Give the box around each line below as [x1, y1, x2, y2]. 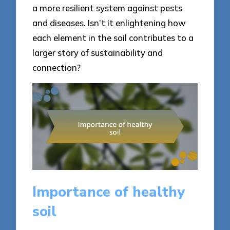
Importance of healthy [32, 182, 185, 202]
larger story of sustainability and [32, 47, 163, 59]
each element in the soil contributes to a [32, 32, 194, 44]
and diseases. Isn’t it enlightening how [32, 17, 186, 29]
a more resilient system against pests [32, 3, 183, 14]
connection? [32, 62, 81, 73]
